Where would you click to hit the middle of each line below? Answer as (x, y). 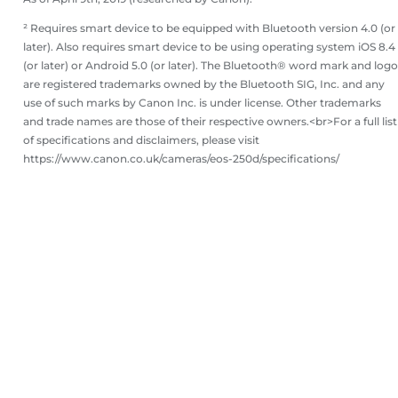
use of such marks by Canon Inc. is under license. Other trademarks (202, 103)
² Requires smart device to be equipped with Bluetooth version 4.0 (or (209, 28)
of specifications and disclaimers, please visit (141, 140)
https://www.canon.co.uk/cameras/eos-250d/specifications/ (181, 159)
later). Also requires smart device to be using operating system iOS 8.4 (209, 47)
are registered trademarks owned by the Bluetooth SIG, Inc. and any (204, 84)
